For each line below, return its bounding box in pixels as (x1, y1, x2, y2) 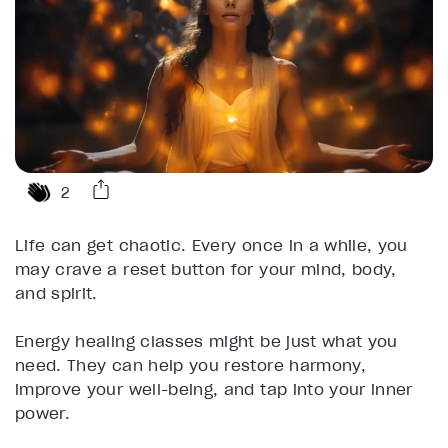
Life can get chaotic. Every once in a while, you (15, 235, 408, 256)
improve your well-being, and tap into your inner (15, 379, 413, 400)
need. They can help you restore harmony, (15, 355, 367, 376)
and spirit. (15, 283, 98, 304)
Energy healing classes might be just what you (15, 331, 398, 352)
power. (15, 403, 71, 424)
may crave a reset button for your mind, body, (15, 259, 397, 280)
